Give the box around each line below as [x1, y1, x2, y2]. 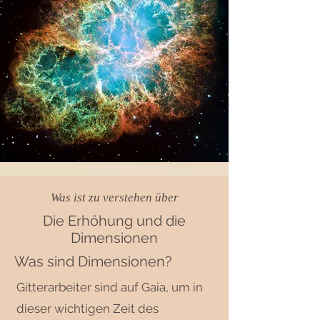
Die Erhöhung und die [43, 211, 186, 229]
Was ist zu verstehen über [50, 190, 179, 204]
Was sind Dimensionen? [14, 252, 172, 270]
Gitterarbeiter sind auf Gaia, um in [16, 279, 203, 294]
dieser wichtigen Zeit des [16, 301, 159, 316]
